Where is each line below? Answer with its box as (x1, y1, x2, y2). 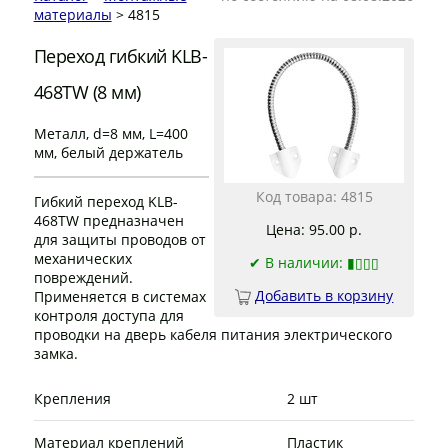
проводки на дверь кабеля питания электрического (33, 325, 392, 345)
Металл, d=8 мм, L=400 (33, 124, 188, 144)
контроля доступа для (33, 306, 184, 326)
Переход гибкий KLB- (33, 44, 208, 69)
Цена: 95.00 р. (266, 220, 363, 240)
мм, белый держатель (33, 143, 183, 163)
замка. (33, 344, 78, 364)
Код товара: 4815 (255, 187, 373, 207)
